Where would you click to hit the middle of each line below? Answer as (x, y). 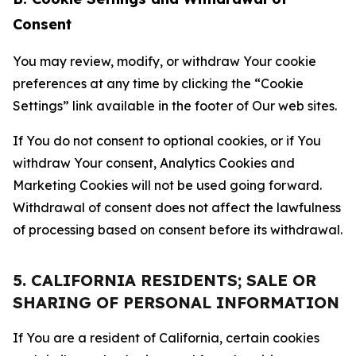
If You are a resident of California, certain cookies (166, 338)
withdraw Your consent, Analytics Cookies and (154, 163)
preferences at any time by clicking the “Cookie (158, 83)
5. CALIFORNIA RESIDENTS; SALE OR (164, 280)
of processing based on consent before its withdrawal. (178, 230)
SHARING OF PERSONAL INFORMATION (176, 302)
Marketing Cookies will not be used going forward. (167, 185)
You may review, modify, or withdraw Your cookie (164, 61)
